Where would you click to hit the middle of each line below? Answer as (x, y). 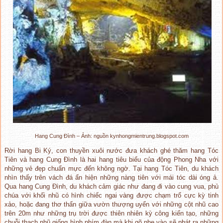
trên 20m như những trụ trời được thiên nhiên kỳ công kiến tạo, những (111, 213)
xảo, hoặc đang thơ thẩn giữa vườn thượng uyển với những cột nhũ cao (111, 204)
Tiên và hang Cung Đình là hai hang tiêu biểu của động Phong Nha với (111, 159)
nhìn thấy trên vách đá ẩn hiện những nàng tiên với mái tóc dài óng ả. (111, 177)
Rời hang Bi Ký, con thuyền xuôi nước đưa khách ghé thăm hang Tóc (111, 150)
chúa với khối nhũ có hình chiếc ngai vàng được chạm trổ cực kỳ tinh (111, 195)
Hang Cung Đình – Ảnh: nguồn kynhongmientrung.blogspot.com (111, 136)
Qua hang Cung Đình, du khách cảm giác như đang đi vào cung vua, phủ (111, 186)
